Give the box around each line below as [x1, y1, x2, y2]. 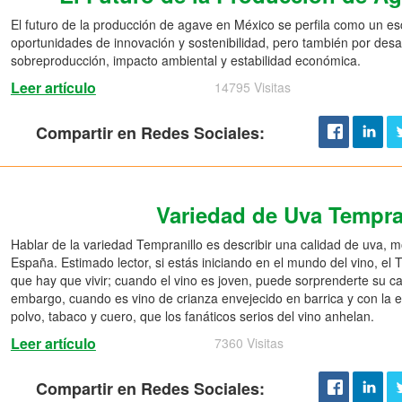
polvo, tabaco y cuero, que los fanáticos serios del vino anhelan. [10, 306, 374, 325]
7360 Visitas [214, 333, 284, 352]
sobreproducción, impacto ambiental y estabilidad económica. [10, 50, 361, 69]
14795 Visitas [214, 77, 291, 96]
